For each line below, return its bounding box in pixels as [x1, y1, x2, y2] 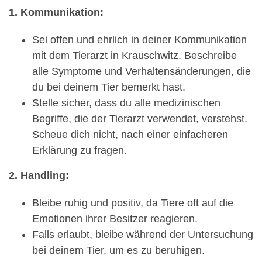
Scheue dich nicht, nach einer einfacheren [32, 129, 228, 141]
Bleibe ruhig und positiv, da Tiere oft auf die [32, 197, 233, 209]
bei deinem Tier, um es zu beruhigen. [32, 244, 205, 257]
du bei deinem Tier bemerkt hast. [32, 81, 185, 94]
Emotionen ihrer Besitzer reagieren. [32, 213, 198, 225]
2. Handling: [9, 170, 69, 182]
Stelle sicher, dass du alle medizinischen [32, 97, 220, 109]
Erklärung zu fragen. [32, 144, 127, 157]
